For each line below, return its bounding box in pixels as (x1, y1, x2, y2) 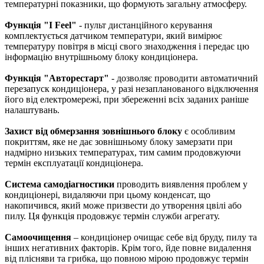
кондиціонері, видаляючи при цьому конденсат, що (5, 190, 210, 200)
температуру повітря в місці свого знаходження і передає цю (5, 41, 249, 52)
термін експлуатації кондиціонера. (5, 158, 143, 169)
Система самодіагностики (5, 179, 114, 190)
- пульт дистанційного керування (77, 20, 212, 31)
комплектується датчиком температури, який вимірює (5, 31, 222, 41)
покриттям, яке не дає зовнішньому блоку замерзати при (5, 137, 233, 147)
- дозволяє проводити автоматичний (109, 73, 258, 84)
